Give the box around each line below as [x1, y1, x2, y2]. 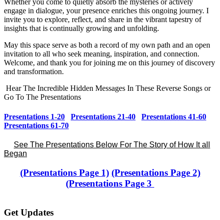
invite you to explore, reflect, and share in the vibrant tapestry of [4, 15, 201, 24]
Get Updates [4, 207, 54, 218]
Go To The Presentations [4, 93, 81, 102]
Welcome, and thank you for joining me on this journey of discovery [4, 58, 215, 67]
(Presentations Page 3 [66, 178, 154, 189]
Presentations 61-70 [4, 121, 69, 130]
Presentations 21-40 [71, 112, 136, 121]
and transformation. [4, 67, 66, 76]
